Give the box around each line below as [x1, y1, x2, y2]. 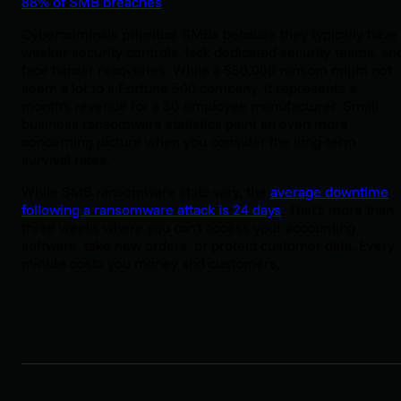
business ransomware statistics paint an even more [21, 115, 348, 133]
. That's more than [281, 200, 394, 219]
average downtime [270, 183, 388, 201]
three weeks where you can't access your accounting [21, 218, 355, 237]
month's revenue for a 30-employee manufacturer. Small [21, 97, 379, 115]
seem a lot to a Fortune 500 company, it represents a [21, 79, 356, 98]
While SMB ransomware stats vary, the [21, 183, 270, 201]
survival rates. [21, 150, 110, 169]
